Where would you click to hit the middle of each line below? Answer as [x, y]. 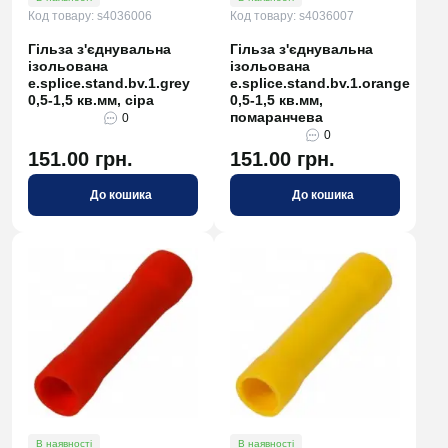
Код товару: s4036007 [292, 16]
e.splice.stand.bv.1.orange [320, 83]
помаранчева [276, 117]
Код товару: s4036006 [90, 16]
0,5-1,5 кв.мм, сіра [91, 100]
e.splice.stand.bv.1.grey [109, 83]
